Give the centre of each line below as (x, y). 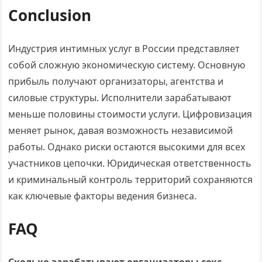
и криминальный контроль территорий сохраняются (131, 180)
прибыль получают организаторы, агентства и (116, 81)
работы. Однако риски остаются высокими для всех (127, 147)
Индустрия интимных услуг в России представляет (124, 49)
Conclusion (50, 15)
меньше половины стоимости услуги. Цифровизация (130, 114)
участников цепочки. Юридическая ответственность (130, 163)
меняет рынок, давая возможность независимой (121, 130)
